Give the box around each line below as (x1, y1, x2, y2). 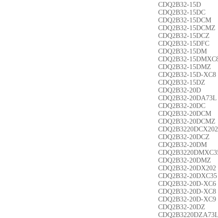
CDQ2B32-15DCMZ (158, 24, 216, 32)
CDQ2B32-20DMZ (158, 157, 211, 164)
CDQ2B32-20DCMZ (158, 118, 216, 125)
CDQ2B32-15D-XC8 (158, 71, 216, 78)
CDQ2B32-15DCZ (158, 32, 210, 39)
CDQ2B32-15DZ (158, 79, 205, 86)
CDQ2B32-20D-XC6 (158, 180, 216, 187)
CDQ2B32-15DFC (158, 40, 209, 47)
